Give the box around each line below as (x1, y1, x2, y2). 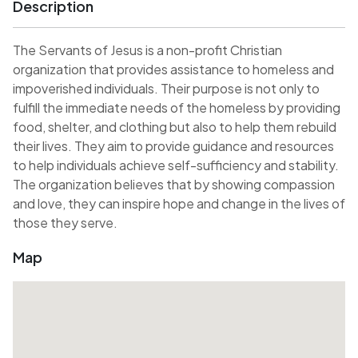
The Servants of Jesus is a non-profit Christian (13, 41, 282, 58)
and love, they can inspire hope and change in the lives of (13, 194, 345, 212)
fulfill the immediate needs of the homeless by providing (13, 98, 340, 116)
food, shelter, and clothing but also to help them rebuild (13, 117, 336, 135)
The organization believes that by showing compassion (13, 175, 335, 193)
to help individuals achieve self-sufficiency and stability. (13, 156, 339, 173)
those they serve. (13, 213, 117, 231)
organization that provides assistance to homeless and (13, 60, 334, 78)
